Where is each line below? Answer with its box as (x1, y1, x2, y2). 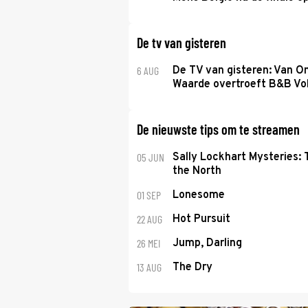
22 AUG (137, 212, 162, 225)
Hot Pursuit (172, 212, 230, 226)
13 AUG (137, 261, 162, 274)
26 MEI (137, 236, 160, 250)
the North (172, 164, 221, 178)
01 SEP (137, 188, 161, 201)
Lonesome (172, 188, 225, 202)
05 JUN (137, 151, 164, 164)
